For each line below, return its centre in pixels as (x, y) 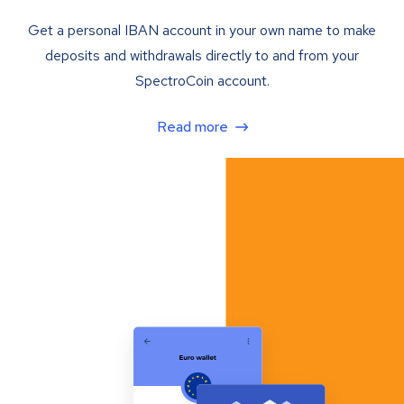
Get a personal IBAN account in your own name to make (202, 30)
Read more (192, 126)
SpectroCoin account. (202, 80)
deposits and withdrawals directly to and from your (202, 55)
